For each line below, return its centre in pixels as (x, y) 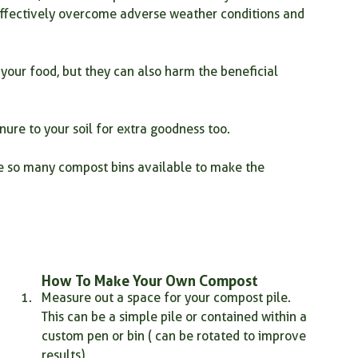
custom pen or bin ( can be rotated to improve (175, 336)
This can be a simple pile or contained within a (176, 317)
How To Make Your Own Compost (151, 280)
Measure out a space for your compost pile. (168, 298)
